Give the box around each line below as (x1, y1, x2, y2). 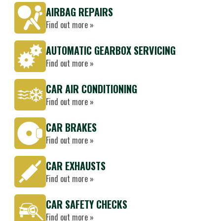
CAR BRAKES (46, 120, 97, 135)
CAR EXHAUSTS (46, 158, 106, 173)
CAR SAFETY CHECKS (46, 197, 127, 212)
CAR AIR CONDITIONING (46, 81, 137, 96)
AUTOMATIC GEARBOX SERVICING (46, 43, 176, 58)
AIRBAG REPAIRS (46, 4, 113, 19)
